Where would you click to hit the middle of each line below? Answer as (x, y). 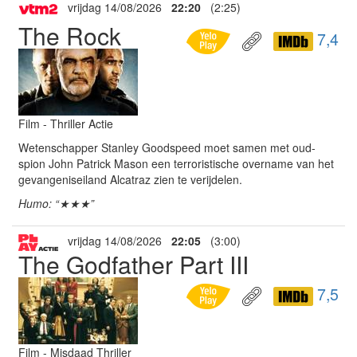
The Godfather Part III (133, 264)
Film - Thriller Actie (66, 124)
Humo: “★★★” (56, 203)
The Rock (70, 35)
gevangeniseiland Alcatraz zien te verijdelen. (130, 179)
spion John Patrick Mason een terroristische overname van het (176, 163)
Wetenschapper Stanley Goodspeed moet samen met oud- (167, 147)
